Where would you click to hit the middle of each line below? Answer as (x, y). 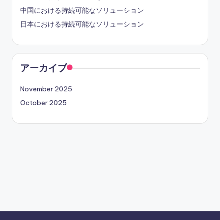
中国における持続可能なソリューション (82, 10)
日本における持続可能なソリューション (82, 24)
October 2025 (43, 102)
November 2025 (46, 89)
